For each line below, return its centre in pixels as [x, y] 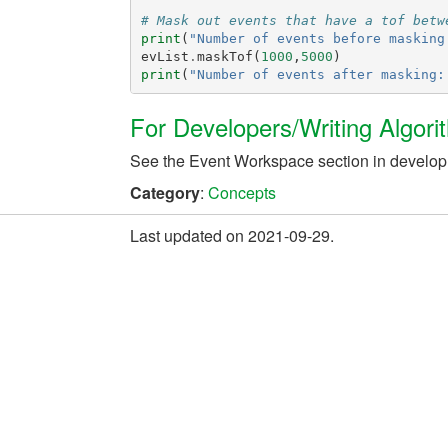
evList [164, 56]
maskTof [224, 56]
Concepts [242, 192]
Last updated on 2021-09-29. [232, 235]
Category [165, 192]
